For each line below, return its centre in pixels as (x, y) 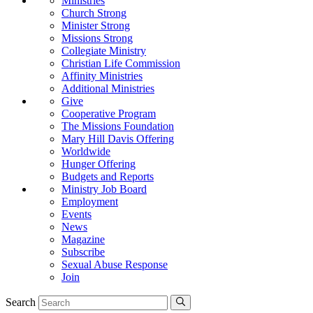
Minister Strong (96, 26)
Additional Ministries (108, 89)
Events (77, 214)
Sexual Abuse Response (115, 265)
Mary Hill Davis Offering (118, 139)
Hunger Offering (99, 164)
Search (21, 303)
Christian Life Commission (121, 64)
